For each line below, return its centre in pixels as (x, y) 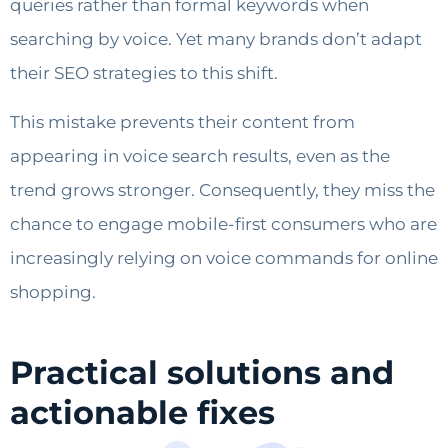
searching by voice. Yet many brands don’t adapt (216, 39)
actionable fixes (142, 412)
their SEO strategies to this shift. (144, 73)
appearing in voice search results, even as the (200, 155)
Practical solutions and (202, 372)
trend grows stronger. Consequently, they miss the (222, 189)
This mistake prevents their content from (182, 121)
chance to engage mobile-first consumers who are (223, 223)
